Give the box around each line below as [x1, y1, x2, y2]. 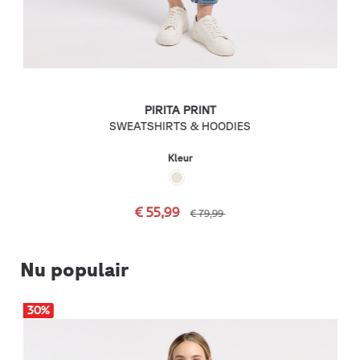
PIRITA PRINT [144, 104, 216, 117]
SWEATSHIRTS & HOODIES [109, 119, 251, 133]
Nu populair [20, 257, 129, 280]
